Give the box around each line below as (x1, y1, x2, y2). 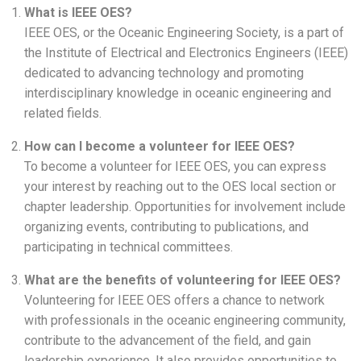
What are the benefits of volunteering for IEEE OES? (24, 272, 341, 288)
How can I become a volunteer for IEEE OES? (24, 139, 295, 155)
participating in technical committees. (24, 239, 233, 255)
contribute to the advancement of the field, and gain (24, 333, 311, 349)
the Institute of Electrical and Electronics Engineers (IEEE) (24, 45, 348, 61)
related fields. (24, 106, 102, 122)
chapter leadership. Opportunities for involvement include (24, 199, 346, 215)
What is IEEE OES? (24, 5, 132, 21)
